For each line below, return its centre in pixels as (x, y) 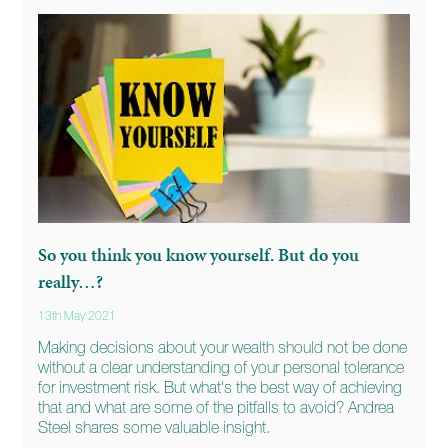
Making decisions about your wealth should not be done (223, 347)
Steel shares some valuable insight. (154, 427)
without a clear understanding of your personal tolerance (221, 367)
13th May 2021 (77, 316)
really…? (71, 281)
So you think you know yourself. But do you (199, 254)
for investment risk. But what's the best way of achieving (220, 387)
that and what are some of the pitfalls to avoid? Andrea (216, 407)
